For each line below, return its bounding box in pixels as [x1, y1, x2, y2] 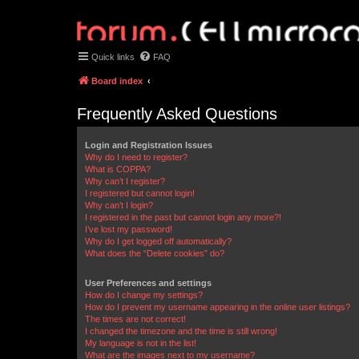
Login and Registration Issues [85, 140, 212, 150]
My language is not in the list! [85, 338, 196, 348]
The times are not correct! [85, 314, 186, 324]
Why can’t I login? [85, 200, 153, 210]
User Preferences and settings [85, 278, 212, 288]
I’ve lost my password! [85, 224, 172, 234]
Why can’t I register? [85, 176, 165, 186]
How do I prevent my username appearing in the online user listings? [85, 302, 350, 312]
